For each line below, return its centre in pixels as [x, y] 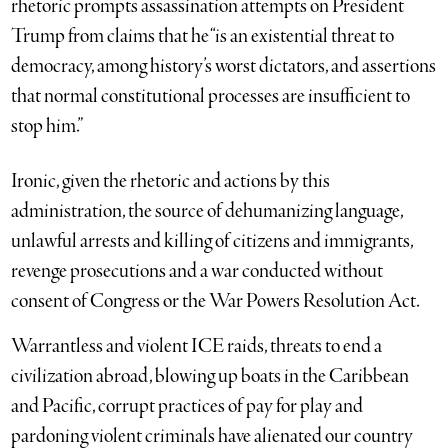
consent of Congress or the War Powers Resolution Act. [216, 301]
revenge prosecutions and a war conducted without [197, 271]
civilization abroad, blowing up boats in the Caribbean [210, 376]
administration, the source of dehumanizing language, [207, 211]
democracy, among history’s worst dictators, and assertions [224, 66]
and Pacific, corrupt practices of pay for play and [187, 406]
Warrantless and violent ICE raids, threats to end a [197, 346]
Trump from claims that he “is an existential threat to [203, 36]
